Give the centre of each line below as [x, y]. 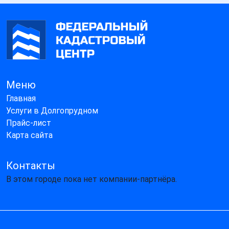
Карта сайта [29, 135]
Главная [21, 98]
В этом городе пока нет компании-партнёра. [91, 179]
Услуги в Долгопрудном [52, 110]
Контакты [31, 165]
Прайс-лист [29, 123]
